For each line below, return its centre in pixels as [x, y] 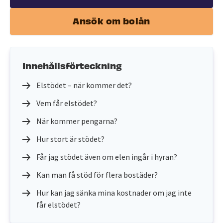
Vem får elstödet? [67, 103]
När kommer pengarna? [77, 121]
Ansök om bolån [111, 20]
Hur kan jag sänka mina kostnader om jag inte [114, 193]
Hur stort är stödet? [70, 139]
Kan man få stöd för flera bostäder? [97, 175]
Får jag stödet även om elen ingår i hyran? [107, 157]
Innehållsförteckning [72, 65]
